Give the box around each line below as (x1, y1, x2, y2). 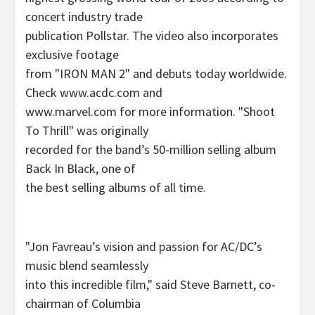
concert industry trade (25, 8, 143, 25)
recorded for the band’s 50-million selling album (25, 141, 276, 157)
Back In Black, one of (25, 160, 136, 176)
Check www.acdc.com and (25, 84, 162, 101)
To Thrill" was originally (25, 122, 148, 139)
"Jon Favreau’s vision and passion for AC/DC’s (25, 238, 262, 255)
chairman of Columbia (25, 295, 141, 311)
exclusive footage (25, 46, 119, 63)
